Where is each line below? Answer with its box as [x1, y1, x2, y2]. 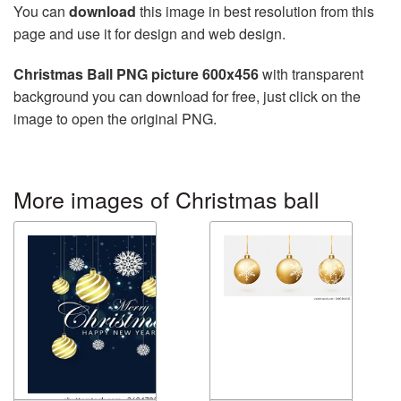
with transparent [259, 63, 363, 84]
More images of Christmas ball [13, 182, 320, 215]
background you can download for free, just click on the [13, 85, 361, 107]
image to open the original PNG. [13, 107, 217, 129]
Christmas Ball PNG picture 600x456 [13, 63, 259, 84]
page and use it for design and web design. [13, 22, 286, 44]
